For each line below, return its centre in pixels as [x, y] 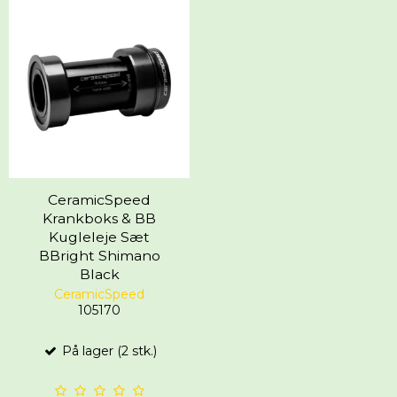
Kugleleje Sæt [99, 237]
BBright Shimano [99, 256]
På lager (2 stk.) [107, 351]
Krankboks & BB [99, 219]
